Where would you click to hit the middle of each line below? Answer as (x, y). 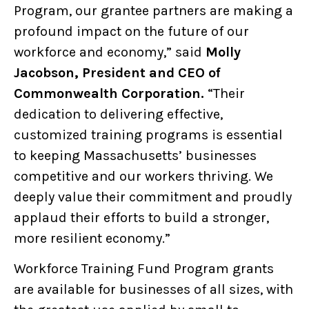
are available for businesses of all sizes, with (153, 289)
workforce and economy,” (93, 52)
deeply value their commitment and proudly (153, 197)
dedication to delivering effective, (118, 114)
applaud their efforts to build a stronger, (141, 217)
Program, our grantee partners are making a (153, 10)
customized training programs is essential (148, 134)
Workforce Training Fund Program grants (144, 268)
